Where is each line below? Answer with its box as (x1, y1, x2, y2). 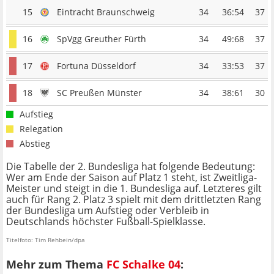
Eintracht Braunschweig (57, 6, 155, 18)
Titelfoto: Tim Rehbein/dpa (6, 235, 85, 245)
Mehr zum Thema (6, 256, 106, 272)
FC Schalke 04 (106, 256, 180, 272)
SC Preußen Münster (57, 87, 142, 99)
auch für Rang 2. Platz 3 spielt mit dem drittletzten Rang (6, 193, 261, 207)
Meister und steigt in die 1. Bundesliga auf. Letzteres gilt (6, 182, 262, 196)
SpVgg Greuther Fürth (57, 33, 146, 45)
